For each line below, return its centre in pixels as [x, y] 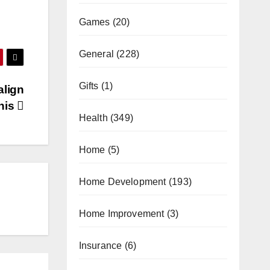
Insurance [100, 245]
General [96, 54]
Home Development [122, 181]
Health [93, 118]
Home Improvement [121, 213]
